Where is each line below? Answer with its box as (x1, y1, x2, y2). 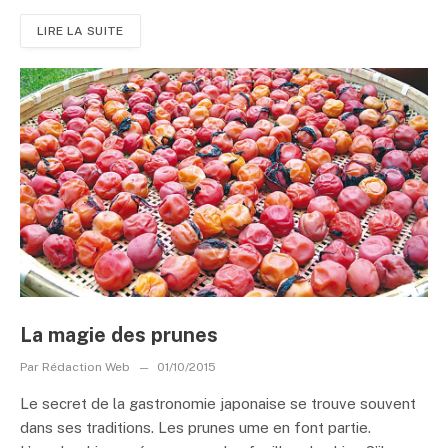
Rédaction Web (39, 360, 133, 374)
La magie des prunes (20, 323, 218, 347)
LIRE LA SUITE (37, 23, 124, 38)
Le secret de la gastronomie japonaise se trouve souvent (20, 395, 416, 412)
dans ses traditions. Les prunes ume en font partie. (20, 419, 371, 436)
